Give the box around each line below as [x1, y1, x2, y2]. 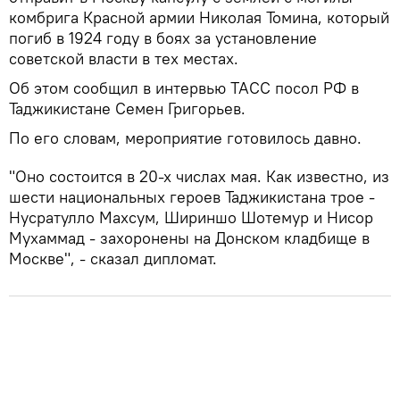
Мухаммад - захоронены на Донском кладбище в [9, 227, 370, 248]
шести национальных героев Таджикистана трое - [9, 186, 375, 207]
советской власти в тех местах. [9, 47, 238, 69]
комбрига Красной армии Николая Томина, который [9, 6, 389, 28]
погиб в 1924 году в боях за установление [9, 27, 317, 48]
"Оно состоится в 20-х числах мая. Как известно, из [9, 165, 389, 187]
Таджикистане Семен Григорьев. [9, 97, 246, 119]
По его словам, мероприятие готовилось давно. [9, 127, 362, 148]
